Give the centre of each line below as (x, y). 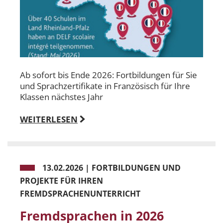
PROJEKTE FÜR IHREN (61, 181)
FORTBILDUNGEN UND (136, 168)
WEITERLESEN (49, 119)
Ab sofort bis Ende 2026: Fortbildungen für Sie (109, 75)
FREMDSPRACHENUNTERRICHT (80, 194)
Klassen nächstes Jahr (61, 97)
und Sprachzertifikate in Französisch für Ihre (105, 86)
